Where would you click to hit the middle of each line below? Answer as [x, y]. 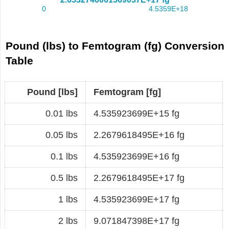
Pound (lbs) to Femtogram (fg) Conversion [115, 46]
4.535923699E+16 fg [136, 156]
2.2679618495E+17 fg [139, 178]
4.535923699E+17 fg [136, 199]
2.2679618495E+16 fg [139, 135]
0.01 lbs [62, 113]
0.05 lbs [62, 135]
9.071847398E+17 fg [136, 221]
